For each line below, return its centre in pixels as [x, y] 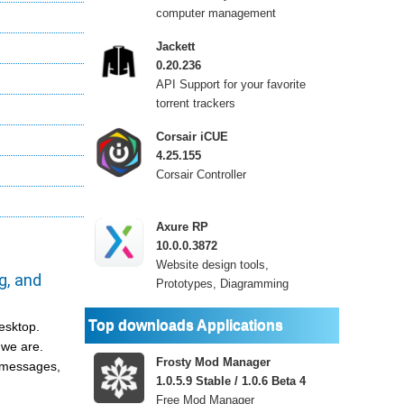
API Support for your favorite [231, 84]
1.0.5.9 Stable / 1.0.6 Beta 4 [231, 381]
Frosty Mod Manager [213, 362]
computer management [216, 13]
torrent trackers [196, 103]
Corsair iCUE [192, 137]
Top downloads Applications [186, 325]
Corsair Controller [201, 174]
